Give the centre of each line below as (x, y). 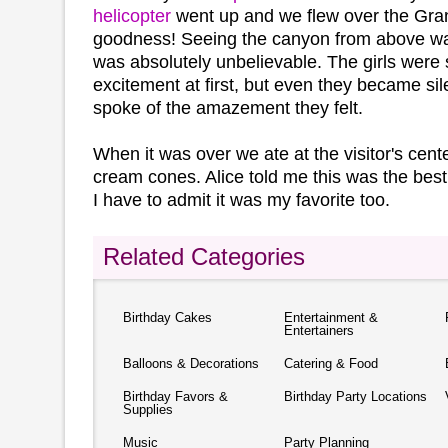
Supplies (148, 409)
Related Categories (204, 257)
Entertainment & (331, 317)
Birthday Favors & (175, 396)
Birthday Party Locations (355, 396)
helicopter (132, 15)
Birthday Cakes (167, 317)
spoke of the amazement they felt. (228, 107)
